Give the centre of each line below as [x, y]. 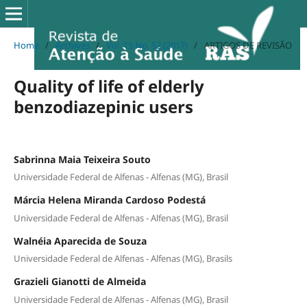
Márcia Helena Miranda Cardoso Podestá [109, 200]
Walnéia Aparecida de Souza [80, 241]
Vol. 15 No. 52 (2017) [147, 45]
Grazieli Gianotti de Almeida [79, 282]
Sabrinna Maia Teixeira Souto [82, 159]
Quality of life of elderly [109, 86]
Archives [72, 45]
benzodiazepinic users [103, 106]
